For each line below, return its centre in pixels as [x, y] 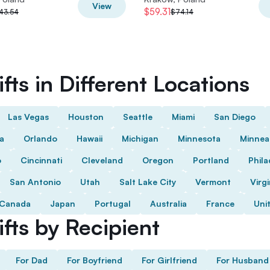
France [220, 203]
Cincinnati [41, 160]
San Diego [235, 117]
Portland [211, 160]
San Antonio [35, 182]
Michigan [140, 138]
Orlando [40, 138]
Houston [86, 117]
